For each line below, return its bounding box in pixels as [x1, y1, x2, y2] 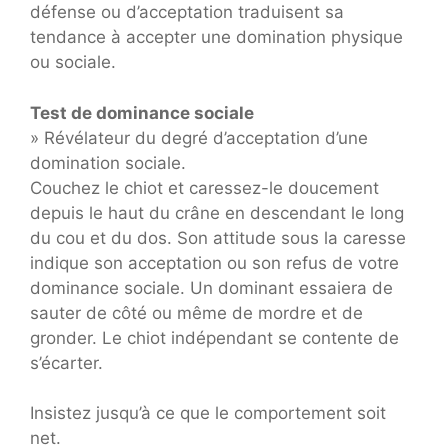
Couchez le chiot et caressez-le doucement [30, 177, 379, 198]
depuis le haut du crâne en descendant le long [30, 202, 404, 223]
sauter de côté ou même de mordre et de [30, 302, 363, 323]
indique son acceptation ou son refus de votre [30, 252, 399, 273]
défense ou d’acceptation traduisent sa [30, 2, 344, 22]
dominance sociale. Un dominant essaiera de [30, 277, 393, 298]
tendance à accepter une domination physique [30, 27, 403, 47]
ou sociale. [30, 52, 116, 72]
